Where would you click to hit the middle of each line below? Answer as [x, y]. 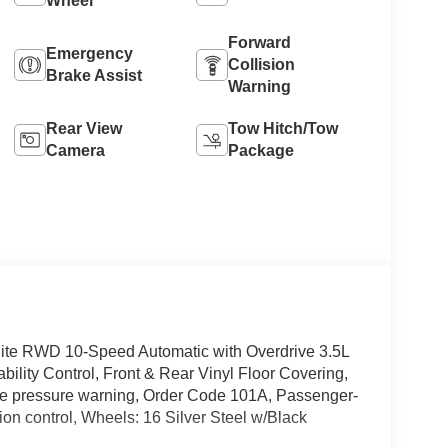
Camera [75, 151]
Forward [260, 43]
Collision [262, 65]
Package [261, 151]
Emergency [89, 54]
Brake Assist [93, 76]
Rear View [83, 129]
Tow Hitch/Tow [283, 129]
